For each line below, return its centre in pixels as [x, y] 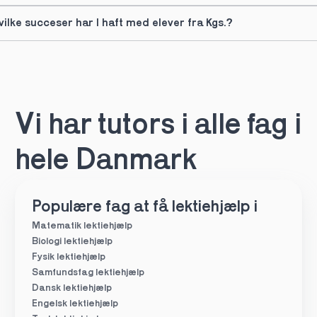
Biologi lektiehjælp [72, 242]
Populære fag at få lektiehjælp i [144, 207]
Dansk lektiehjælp [71, 288]
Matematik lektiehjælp [82, 226]
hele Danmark [105, 162]
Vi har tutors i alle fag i [158, 126]
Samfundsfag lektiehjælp [88, 273]
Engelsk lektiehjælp [75, 304]
